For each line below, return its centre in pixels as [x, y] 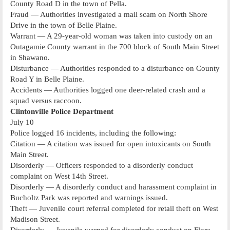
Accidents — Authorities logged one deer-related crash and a [108, 90]
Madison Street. [35, 219]
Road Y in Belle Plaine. [47, 79]
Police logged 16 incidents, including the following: [93, 133]
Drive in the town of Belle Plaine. [64, 25]
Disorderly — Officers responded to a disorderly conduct [102, 165]
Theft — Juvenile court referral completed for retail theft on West [114, 208]
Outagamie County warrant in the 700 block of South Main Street [115, 46]
